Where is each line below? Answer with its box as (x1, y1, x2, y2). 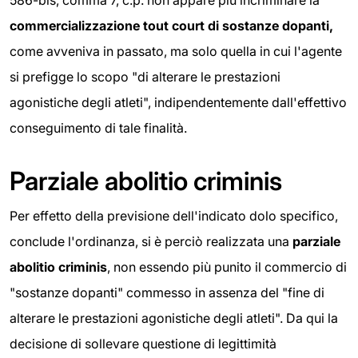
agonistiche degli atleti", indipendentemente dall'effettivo (10, 94, 347, 111)
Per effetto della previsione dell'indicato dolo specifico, (10, 208, 338, 225)
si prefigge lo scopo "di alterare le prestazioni (10, 69, 280, 86)
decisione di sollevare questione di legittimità (10, 336, 276, 352)
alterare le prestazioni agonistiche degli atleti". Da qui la (10, 310, 338, 327)
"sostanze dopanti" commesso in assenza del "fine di (10, 284, 324, 301)
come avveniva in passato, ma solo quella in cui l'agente (10, 43, 342, 60)
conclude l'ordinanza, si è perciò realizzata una (10, 233, 289, 250)
